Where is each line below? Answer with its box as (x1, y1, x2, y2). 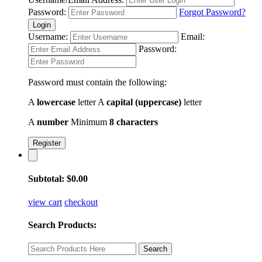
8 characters (109, 117, 158, 127)
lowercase (37, 97, 75, 107)
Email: (181, 32, 205, 42)
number (37, 117, 68, 127)
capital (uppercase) (106, 97, 181, 107)
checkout (64, 196, 98, 207)
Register (33, 139, 61, 147)
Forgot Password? (179, 7, 246, 17)
